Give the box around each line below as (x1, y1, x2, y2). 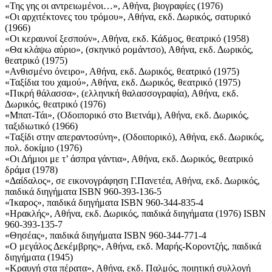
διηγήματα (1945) (5, 252, 73, 263)
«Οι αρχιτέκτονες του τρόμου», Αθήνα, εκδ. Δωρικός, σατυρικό (5, 12, 251, 22)
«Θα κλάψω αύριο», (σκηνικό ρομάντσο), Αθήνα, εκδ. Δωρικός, (5, 44, 253, 55)
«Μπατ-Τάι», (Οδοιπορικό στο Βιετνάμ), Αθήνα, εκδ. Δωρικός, (5, 110, 249, 121)
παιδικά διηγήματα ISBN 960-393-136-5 (5, 186, 161, 197)
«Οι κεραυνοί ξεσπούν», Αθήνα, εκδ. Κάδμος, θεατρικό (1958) (5, 33, 249, 44)
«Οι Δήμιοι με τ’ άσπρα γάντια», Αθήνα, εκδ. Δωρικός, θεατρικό (5, 154, 253, 165)
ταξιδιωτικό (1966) (5, 121, 78, 132)
